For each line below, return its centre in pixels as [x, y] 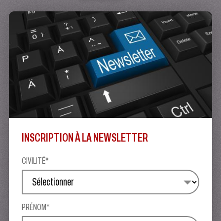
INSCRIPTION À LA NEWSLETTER [85, 137]
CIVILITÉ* [36, 161]
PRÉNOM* [36, 207]
